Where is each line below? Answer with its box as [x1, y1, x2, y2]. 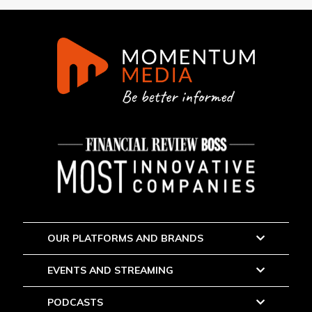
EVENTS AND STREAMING [47, 263, 173, 276]
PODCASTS [47, 295, 103, 309]
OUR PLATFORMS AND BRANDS [47, 231, 203, 244]
